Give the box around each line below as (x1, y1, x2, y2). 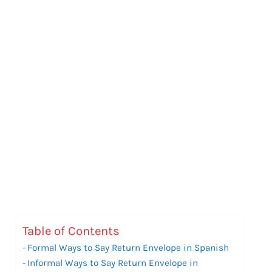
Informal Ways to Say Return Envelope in (27, 257, 199, 268)
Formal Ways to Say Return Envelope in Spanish (27, 242, 229, 253)
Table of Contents (22, 223, 120, 239)
